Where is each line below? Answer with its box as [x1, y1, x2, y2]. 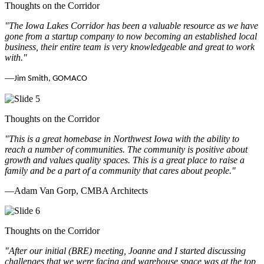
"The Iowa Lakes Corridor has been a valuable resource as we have [5, 20, 258, 31]
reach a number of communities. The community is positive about [5, 144, 247, 154]
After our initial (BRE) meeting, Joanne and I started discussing [9, 245, 246, 256]
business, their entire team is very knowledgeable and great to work [5, 41, 255, 52]
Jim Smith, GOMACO [14, 74, 87, 83]
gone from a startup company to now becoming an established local [5, 31, 257, 41]
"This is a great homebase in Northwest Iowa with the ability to [5, 133, 239, 144]
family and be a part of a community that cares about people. [5, 165, 232, 176]
